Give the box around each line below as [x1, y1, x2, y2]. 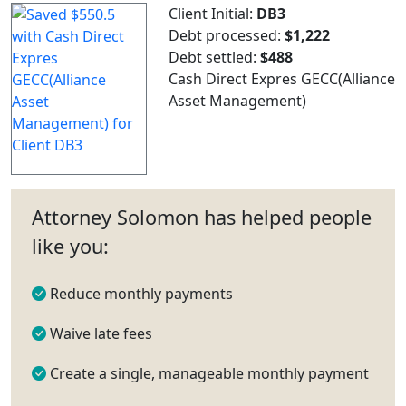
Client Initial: [169, 3, 256, 24]
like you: [32, 232, 109, 259]
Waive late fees [46, 323, 152, 343]
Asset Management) [169, 90, 306, 111]
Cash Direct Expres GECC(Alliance [169, 68, 395, 89]
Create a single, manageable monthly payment [46, 362, 369, 383]
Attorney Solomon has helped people [32, 203, 372, 230]
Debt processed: [169, 24, 285, 45]
